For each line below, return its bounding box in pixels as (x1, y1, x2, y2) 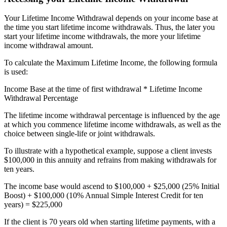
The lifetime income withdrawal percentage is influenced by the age (4, 111, 220, 120)
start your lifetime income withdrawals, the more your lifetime (4, 32, 201, 41)
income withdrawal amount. (4, 41, 93, 50)
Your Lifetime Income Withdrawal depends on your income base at (4, 14, 218, 23)
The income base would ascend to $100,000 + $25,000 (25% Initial (4, 182, 219, 191)
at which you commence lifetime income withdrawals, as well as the (4, 120, 221, 129)
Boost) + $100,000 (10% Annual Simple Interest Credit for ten (4, 191, 203, 200)
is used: (4, 67, 28, 77)
